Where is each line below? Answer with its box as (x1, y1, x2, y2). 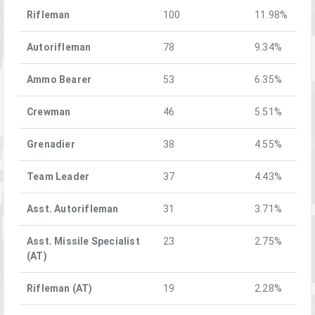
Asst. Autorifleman (27, 202, 119, 215)
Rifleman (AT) (27, 281, 93, 295)
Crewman (27, 105, 71, 118)
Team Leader (27, 169, 90, 183)
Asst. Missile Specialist (27, 234, 140, 247)
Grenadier (27, 137, 75, 150)
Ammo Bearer (27, 72, 92, 86)
